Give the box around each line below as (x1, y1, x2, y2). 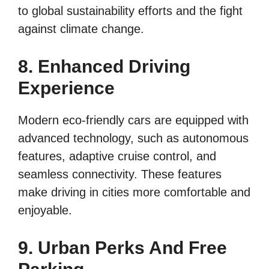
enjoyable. (18, 203, 72, 217)
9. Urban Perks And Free (18, 237, 227, 258)
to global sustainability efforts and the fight (18, 4, 243, 17)
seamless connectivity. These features (18, 167, 222, 181)
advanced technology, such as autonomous (18, 131, 249, 145)
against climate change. (18, 22, 144, 35)
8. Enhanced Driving (18, 56, 190, 76)
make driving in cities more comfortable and (18, 185, 250, 199)
